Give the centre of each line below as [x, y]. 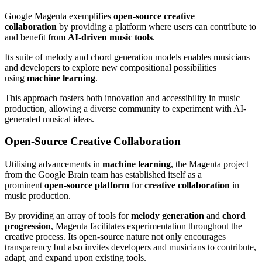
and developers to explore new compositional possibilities [111, 67]
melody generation [168, 216]
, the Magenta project [210, 164]
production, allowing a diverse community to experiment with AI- [125, 108]
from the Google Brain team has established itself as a [103, 175]
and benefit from [36, 37]
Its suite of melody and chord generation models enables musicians [127, 57]
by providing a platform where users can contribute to [156, 26]
